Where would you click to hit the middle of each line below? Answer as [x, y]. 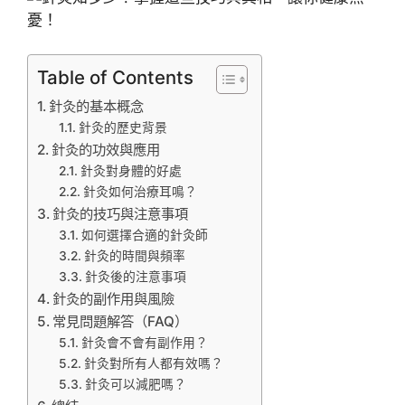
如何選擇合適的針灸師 [144, 235]
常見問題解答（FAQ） [121, 321]
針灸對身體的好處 [131, 171]
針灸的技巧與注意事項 [121, 214]
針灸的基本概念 [97, 106]
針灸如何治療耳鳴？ [140, 192]
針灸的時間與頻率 [134, 256]
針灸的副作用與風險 [114, 299]
